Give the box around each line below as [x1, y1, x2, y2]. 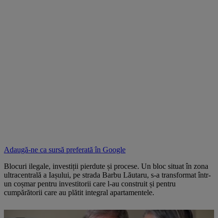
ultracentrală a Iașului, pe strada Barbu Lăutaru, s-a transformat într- [4, 170, 211, 179]
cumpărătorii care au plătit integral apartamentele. [4, 188, 154, 197]
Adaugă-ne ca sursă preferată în [4, 145, 103, 154]
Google [103, 145, 126, 154]
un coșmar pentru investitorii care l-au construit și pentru [4, 179, 176, 188]
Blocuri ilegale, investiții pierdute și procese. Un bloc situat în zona [4, 162, 208, 170]
